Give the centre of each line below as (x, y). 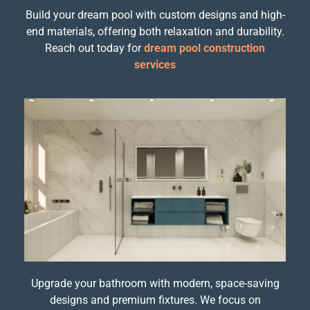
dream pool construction (204, 48)
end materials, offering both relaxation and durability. (155, 31)
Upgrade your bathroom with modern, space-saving (155, 284)
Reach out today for (94, 48)
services (155, 64)
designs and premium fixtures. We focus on (155, 300)
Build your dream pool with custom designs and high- (155, 15)
